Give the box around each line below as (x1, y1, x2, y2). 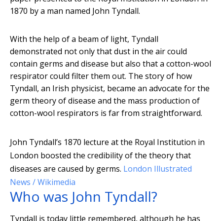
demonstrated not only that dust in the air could (10, 46, 187, 57)
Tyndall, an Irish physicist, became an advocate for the (10, 83, 210, 94)
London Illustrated (123, 163, 192, 175)
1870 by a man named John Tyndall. (10, 5, 140, 17)
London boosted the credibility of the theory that (10, 150, 191, 161)
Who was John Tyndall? (10, 187, 157, 206)
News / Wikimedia (10, 177, 75, 188)
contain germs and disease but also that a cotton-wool (10, 58, 211, 70)
